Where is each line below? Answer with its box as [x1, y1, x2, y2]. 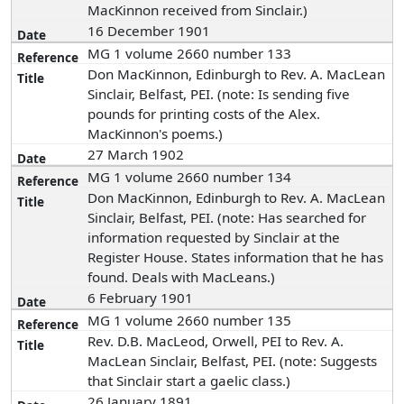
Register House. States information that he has [87, 248, 384, 266]
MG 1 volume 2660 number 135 [87, 311, 292, 329]
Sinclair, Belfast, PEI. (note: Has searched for [87, 208, 367, 226]
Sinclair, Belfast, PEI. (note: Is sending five [87, 85, 351, 103]
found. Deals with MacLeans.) [87, 268, 276, 286]
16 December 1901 [87, 22, 215, 40]
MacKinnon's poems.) [87, 124, 224, 142]
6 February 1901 [87, 289, 197, 307]
